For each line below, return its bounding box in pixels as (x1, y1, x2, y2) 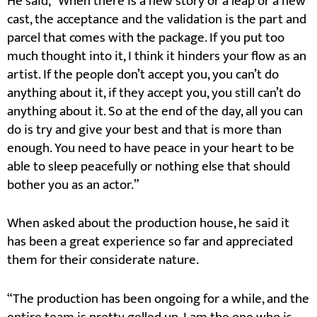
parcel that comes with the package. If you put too (7, 26, 284, 49)
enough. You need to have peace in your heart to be (7, 137, 294, 159)
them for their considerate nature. (7, 249, 199, 272)
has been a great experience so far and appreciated (7, 231, 293, 253)
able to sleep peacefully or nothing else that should (7, 155, 290, 178)
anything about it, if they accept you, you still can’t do (7, 81, 301, 104)
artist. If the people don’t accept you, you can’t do (7, 63, 279, 86)
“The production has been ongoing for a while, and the (7, 287, 309, 310)
